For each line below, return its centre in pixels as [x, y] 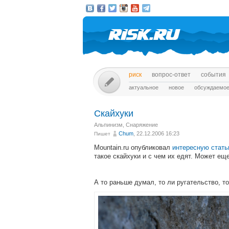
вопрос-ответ [171, 75]
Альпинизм [108, 125]
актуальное [144, 87]
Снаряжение [142, 125]
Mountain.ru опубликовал [133, 147]
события [213, 75]
